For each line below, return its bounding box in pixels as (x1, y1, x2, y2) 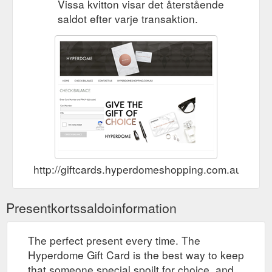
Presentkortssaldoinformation (6, 199, 177, 217)
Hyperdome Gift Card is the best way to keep (28, 247, 244, 263)
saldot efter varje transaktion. (58, 11, 198, 27)
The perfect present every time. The (28, 233, 200, 248)
